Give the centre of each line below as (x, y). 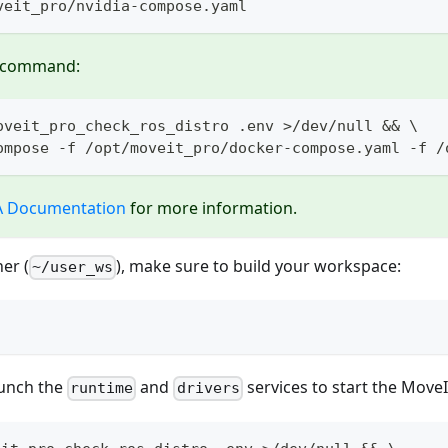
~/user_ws (73, 267)
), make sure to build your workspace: (259, 266)
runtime (102, 388)
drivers (208, 388)
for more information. (211, 208)
